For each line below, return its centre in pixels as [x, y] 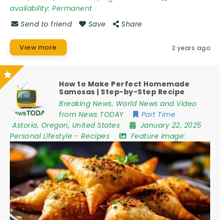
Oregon [55, 125]
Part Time [158, 114]
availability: [31, 8]
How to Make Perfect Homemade [124, 84]
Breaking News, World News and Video [128, 104]
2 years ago [191, 48]
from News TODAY [91, 114]
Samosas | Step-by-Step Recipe [122, 92]
